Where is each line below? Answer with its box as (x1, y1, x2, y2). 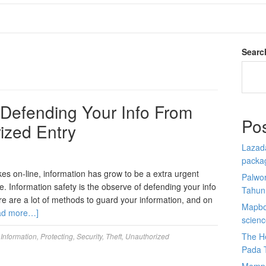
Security (77, 231, 102, 241)
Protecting (40, 231, 73, 241)
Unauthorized (125, 231, 169, 241)
